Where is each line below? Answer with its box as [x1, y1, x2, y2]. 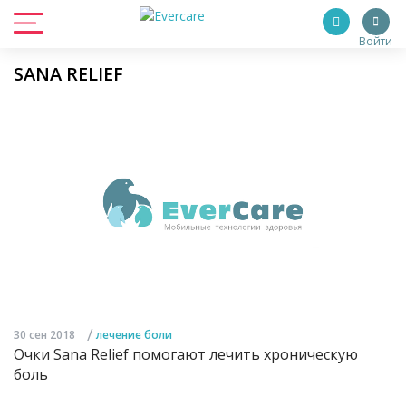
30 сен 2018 [14, 327, 75, 343]
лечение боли [96, 327, 172, 343]
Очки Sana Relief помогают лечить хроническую [14, 344, 358, 365]
